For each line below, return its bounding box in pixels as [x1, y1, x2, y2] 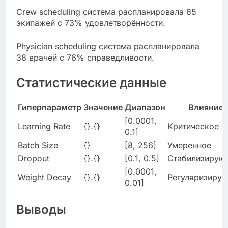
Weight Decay [18, 172, 71, 182]
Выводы [16, 202, 66, 217]
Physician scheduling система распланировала [16, 41, 199, 51]
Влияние [188, 102, 223, 112]
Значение [83, 102, 123, 112]
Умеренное [167, 139, 211, 150]
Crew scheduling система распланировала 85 [16, 6, 196, 17]
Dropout [18, 153, 49, 163]
